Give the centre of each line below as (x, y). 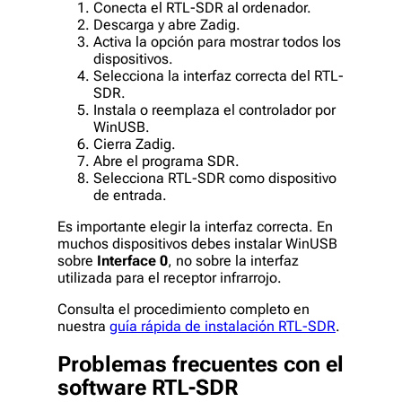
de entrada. (130, 196)
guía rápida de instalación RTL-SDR (223, 327)
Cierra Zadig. (135, 144)
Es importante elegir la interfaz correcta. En (195, 227)
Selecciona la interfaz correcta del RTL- (218, 76)
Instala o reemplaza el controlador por (214, 110)
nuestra (83, 327)
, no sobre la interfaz (233, 261)
